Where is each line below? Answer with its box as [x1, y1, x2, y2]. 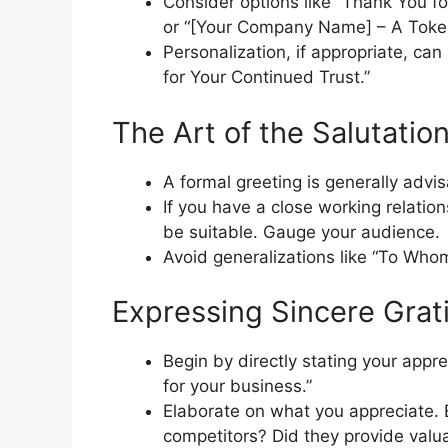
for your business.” [163, 376, 312, 397]
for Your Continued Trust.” [163, 67, 370, 88]
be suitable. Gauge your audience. [163, 221, 440, 242]
